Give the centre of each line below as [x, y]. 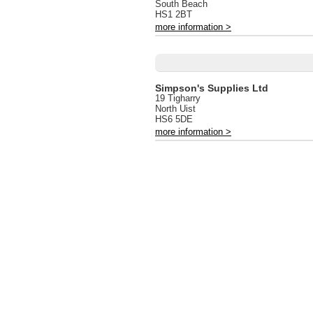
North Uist [175, 108]
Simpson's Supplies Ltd [212, 88]
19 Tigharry [178, 98]
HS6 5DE [174, 119]
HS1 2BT [174, 15]
